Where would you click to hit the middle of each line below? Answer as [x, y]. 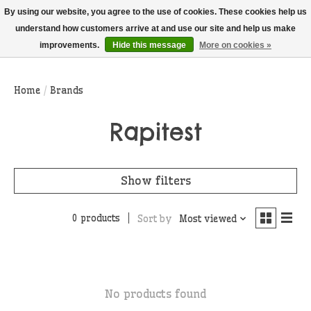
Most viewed [208, 219]
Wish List [253, 50]
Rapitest [155, 132]
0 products [96, 219]
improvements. [70, 45]
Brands [67, 90]
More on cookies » [235, 45]
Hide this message [149, 45]
